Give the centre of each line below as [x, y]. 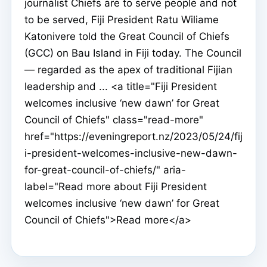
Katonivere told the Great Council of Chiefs [127, 36]
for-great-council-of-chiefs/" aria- [105, 170]
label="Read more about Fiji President [116, 186]
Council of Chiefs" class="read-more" [114, 119]
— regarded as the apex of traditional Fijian [128, 69]
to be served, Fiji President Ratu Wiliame [122, 19]
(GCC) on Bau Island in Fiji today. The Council [133, 53]
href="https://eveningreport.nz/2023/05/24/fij [133, 136]
